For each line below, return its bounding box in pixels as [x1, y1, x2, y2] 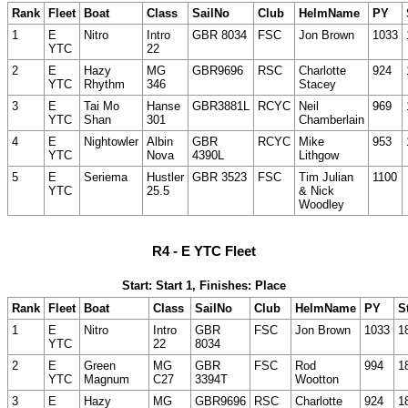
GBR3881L [192, 99, 250, 114]
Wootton [295, 372, 339, 386]
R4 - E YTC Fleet [152, 243, 256, 260]
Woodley [299, 198, 344, 212]
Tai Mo [84, 99, 119, 114]
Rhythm [84, 77, 125, 92]
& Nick [299, 184, 334, 199]
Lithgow [299, 148, 339, 163]
